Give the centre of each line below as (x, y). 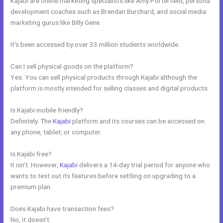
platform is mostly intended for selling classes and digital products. (110, 88)
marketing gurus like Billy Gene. (56, 23)
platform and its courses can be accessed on (138, 121)
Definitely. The (32, 121)
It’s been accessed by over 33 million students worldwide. (95, 45)
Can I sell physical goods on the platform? (72, 66)
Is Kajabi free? (31, 154)
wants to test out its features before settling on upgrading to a (103, 175)
